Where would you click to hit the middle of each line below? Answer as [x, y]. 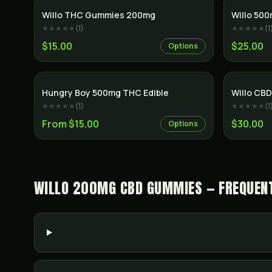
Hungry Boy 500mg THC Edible [105, 93]
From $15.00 [70, 124]
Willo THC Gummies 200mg [99, 15]
